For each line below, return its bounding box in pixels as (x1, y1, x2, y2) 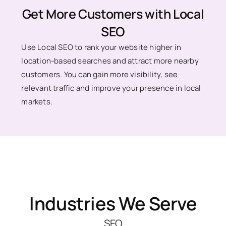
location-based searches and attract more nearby (21, 55, 199, 67)
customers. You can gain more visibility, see (21, 69, 178, 80)
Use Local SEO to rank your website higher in (21, 42, 182, 53)
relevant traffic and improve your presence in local (21, 83, 201, 94)
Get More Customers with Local (22, 5, 204, 23)
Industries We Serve (29, 191, 197, 216)
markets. (21, 96, 53, 107)
